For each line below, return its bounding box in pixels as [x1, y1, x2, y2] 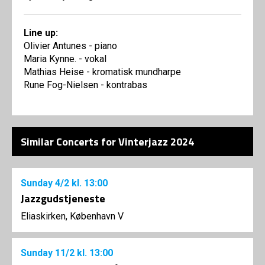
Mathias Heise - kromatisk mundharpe [24, 66, 181, 78]
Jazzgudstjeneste [21, 190, 105, 207]
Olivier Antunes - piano [24, 40, 117, 52]
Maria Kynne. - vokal [24, 53, 106, 65]
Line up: [24, 27, 58, 39]
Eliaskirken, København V [21, 211, 124, 222]
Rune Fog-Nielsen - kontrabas [24, 79, 147, 91]
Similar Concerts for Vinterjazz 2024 [21, 134, 194, 150]
